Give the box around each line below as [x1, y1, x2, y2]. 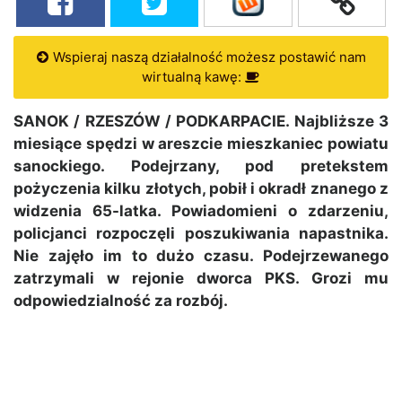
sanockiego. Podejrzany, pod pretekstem [13, 157, 389, 176]
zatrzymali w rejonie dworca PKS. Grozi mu [13, 269, 389, 288]
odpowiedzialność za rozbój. [13, 292, 228, 310]
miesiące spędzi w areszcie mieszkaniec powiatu [13, 135, 389, 153]
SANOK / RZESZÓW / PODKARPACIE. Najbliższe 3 [13, 112, 389, 131]
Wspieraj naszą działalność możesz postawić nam [48, 48, 366, 66]
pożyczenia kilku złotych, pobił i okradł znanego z [13, 179, 389, 198]
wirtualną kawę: [142, 68, 245, 86]
